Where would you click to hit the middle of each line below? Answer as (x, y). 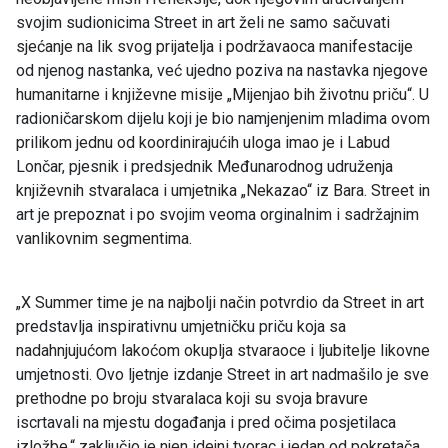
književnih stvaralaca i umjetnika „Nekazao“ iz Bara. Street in (223, 191)
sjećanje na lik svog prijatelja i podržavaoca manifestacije (214, 47)
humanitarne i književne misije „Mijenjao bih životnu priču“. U (222, 95)
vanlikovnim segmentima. (104, 239)
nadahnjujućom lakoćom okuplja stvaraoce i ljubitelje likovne (223, 351)
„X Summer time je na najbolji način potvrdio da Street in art (220, 303)
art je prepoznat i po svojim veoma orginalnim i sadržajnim (217, 215)
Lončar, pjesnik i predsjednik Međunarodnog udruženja (204, 167)
